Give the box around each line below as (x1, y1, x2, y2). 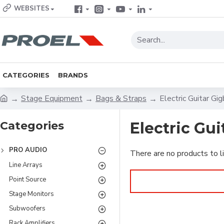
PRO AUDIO (9, 145, 47, 154)
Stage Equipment (21, 93, 82, 104)
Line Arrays (9, 160, 42, 169)
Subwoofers (9, 204, 45, 213)
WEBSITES (14, 4, 49, 13)
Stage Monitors (9, 189, 54, 198)
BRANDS (58, 70, 88, 79)
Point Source (9, 175, 46, 184)
